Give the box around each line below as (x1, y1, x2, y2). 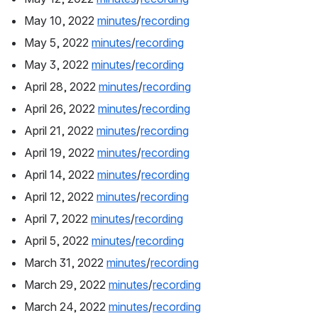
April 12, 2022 (24, 190, 97, 204)
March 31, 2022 (24, 256, 106, 270)
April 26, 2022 (24, 102, 98, 116)
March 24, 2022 (24, 300, 109, 314)
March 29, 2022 (24, 278, 109, 292)
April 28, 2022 (24, 79, 99, 94)
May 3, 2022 (24, 57, 92, 72)
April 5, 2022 (24, 234, 92, 248)
